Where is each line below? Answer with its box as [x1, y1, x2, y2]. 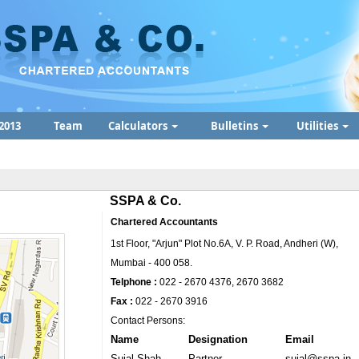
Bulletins [210, 119, 260, 133]
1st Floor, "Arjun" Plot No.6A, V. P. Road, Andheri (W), [111, 238, 338, 249]
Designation [188, 333, 248, 345]
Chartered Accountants [111, 216, 218, 228]
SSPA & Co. [110, 194, 181, 208]
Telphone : [111, 276, 157, 288]
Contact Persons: [111, 315, 185, 326]
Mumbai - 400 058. [111, 257, 192, 268]
